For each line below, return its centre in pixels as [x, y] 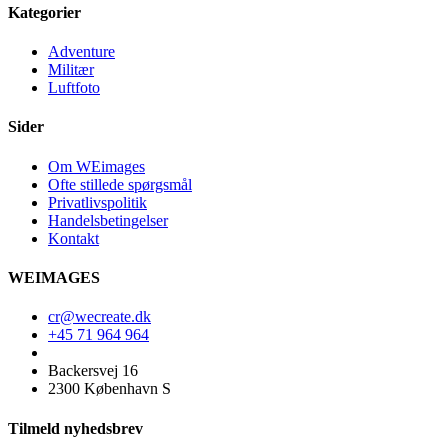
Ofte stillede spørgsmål [120, 184]
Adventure [81, 52]
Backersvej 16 [93, 371]
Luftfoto [74, 88]
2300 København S [109, 389]
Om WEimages [96, 166]
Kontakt [73, 238]
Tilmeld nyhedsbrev [75, 428]
